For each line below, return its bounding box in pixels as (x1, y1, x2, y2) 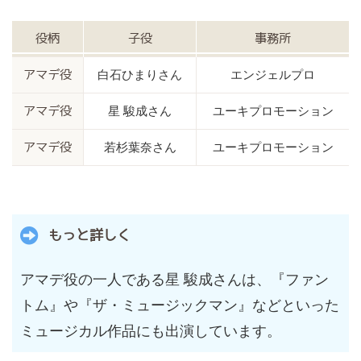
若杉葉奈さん (103, 139, 176, 156)
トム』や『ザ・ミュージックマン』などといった (20, 297, 339, 314)
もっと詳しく (48, 228, 131, 243)
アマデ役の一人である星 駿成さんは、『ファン (20, 271, 329, 288)
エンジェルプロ (230, 67, 315, 83)
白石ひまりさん (98, 67, 182, 83)
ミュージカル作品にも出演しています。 (20, 322, 281, 340)
